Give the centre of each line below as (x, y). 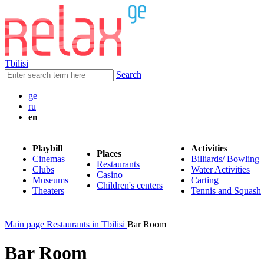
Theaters (48, 191)
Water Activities (220, 169)
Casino (110, 175)
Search (129, 75)
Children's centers (130, 185)
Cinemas (49, 159)
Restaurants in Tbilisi (86, 224)
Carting (205, 180)
